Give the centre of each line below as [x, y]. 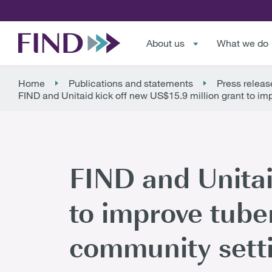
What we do [242, 43]
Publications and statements [131, 83]
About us [166, 43]
